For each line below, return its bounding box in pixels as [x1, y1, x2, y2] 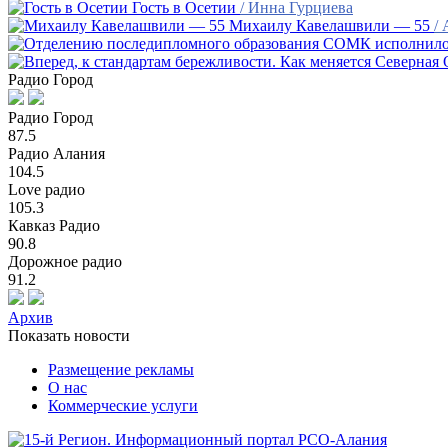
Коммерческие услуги [48, 397, 198, 414]
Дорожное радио [8, 253, 122, 270]
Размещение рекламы [48, 361, 194, 378]
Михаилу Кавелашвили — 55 [225, 17, 434, 34]
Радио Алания [8, 145, 105, 162]
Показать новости [8, 327, 130, 344]
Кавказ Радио [8, 217, 100, 234]
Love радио [8, 181, 85, 198]
